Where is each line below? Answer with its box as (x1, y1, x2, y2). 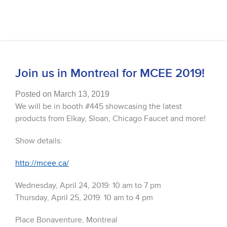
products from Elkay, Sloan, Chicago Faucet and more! (15, 113, 206, 124)
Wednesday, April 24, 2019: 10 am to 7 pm (15, 180, 161, 191)
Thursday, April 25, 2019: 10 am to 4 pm (15, 193, 153, 203)
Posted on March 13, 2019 (15, 90, 109, 99)
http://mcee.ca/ (15, 158, 69, 169)
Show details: (15, 136, 62, 146)
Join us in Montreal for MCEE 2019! (15, 66, 205, 81)
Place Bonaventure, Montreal (15, 215, 118, 225)
